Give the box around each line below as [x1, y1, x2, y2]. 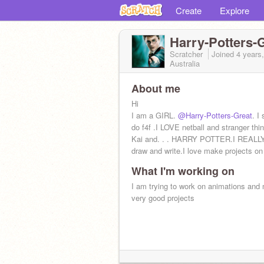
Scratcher [170, 48, 205, 60]
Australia [170, 58, 200, 69]
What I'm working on [131, 163, 235, 179]
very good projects [131, 192, 194, 203]
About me [131, 81, 180, 96]
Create [176, 4, 202, 16]
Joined [212, 48, 236, 60]
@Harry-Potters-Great [178, 110, 252, 121]
